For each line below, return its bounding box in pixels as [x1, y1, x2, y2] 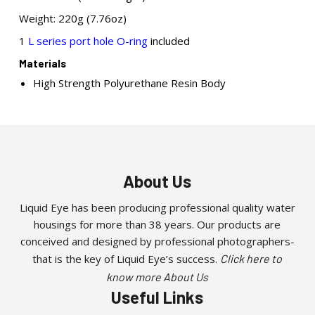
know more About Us [106, 270, 209, 283]
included [147, 34, 190, 48]
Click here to [220, 252, 283, 265]
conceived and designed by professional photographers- [20, 234, 295, 248]
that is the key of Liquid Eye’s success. [32, 252, 221, 266]
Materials [18, 57, 66, 70]
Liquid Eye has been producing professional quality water [19, 200, 295, 214]
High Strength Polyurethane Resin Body [32, 76, 226, 90]
